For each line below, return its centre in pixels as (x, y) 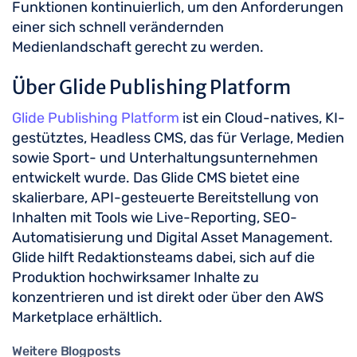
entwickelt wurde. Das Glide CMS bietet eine (156, 178)
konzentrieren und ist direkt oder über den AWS (168, 297)
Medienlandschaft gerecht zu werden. (138, 47)
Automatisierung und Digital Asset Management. (173, 237)
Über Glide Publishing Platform (151, 87)
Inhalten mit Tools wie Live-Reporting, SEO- (155, 218)
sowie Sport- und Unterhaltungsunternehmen (165, 158)
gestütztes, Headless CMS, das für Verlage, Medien (178, 138)
